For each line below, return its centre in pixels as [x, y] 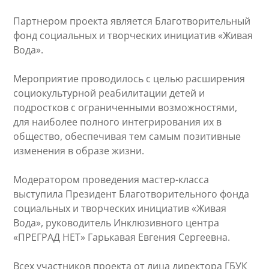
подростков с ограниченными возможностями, [125, 108]
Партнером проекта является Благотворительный [132, 21]
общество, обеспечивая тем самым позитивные [127, 137]
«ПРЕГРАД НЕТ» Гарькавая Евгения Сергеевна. [122, 237]
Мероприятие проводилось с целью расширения [129, 79]
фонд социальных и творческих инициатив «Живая [133, 36]
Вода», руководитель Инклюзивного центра [116, 223]
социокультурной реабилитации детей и [109, 93]
